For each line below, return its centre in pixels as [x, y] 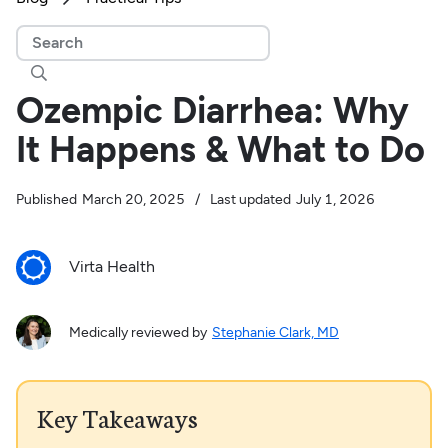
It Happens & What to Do [220, 149]
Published [46, 199]
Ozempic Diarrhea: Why [212, 110]
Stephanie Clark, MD [275, 332]
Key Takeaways [118, 417]
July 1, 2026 [335, 199]
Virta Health [111, 267]
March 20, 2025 [133, 199]
